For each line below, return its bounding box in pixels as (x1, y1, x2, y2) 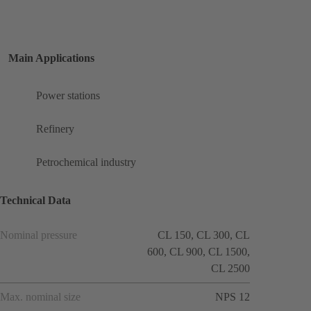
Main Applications (8, 52, 94, 65)
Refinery (36, 123, 74, 135)
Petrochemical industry (36, 156, 136, 169)
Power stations (36, 90, 100, 102)
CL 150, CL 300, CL (158, 228, 250, 241)
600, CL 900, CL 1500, (147, 245, 250, 258)
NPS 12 (215, 290, 250, 303)
